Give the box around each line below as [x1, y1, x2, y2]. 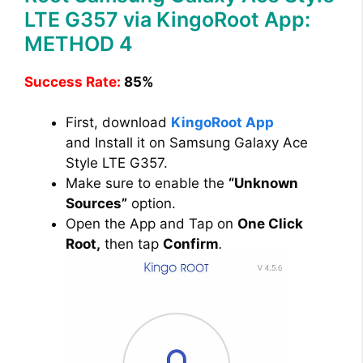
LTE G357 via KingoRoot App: [24, 6, 310, 32]
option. [127, 195, 176, 212]
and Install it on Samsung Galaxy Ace [66, 135, 308, 152]
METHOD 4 [24, 31, 133, 56]
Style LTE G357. [66, 155, 168, 172]
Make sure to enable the [66, 175, 228, 192]
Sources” [66, 195, 127, 212]
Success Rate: [24, 73, 121, 90]
